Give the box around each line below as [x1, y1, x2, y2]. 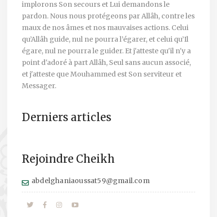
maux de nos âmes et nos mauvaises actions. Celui [22, 23, 188, 32]
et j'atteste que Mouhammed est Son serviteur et [22, 70, 182, 79]
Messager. [22, 81, 56, 91]
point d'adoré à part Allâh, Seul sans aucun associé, [22, 58, 191, 67]
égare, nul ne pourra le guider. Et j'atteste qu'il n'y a [22, 46, 191, 56]
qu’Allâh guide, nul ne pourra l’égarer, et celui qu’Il [22, 35, 188, 44]
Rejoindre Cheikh [22, 152, 115, 166]
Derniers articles [22, 110, 111, 124]
